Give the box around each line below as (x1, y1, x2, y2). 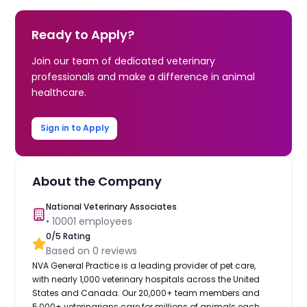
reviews (99, 243, 138, 258)
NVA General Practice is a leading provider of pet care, (32, 259, 256, 271)
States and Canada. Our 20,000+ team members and (32, 286, 260, 299)
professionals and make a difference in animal (32, 69, 256, 84)
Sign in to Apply (40, 122, 109, 134)
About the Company (32, 172, 162, 190)
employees (76, 214, 133, 228)
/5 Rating (51, 230, 91, 242)
